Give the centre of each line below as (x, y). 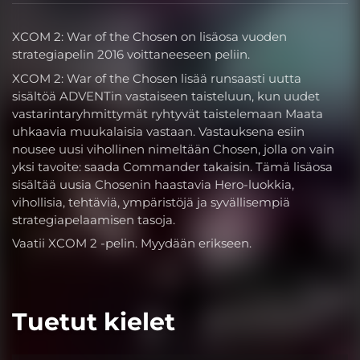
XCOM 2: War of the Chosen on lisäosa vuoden (149, 37)
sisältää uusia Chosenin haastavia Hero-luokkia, (153, 184)
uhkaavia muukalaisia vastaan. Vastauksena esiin (158, 131)
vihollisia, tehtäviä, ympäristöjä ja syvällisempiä (151, 202)
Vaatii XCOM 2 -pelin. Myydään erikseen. (132, 243)
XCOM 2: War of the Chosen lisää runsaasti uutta (157, 78)
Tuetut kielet (94, 321)
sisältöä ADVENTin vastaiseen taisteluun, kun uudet (166, 96)
